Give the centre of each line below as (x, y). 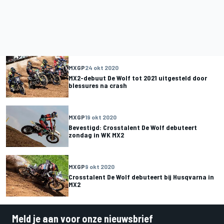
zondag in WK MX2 (96, 135)
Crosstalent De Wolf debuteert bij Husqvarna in (141, 177)
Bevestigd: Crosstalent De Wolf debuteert (133, 127)
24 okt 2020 (102, 68)
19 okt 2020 (101, 117)
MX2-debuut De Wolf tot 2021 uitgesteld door (138, 78)
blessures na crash (98, 85)
